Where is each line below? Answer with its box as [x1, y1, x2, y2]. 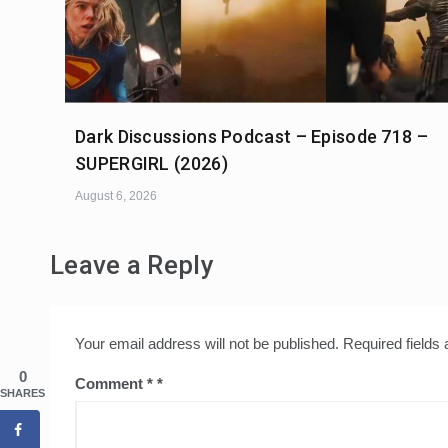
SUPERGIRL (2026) [75, 153, 228, 175]
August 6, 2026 [75, 189, 157, 204]
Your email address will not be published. [75, 335, 339, 353]
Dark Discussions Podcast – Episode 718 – [75, 126, 428, 148]
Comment [75, 375, 147, 393]
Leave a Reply [50, 250, 214, 281]
